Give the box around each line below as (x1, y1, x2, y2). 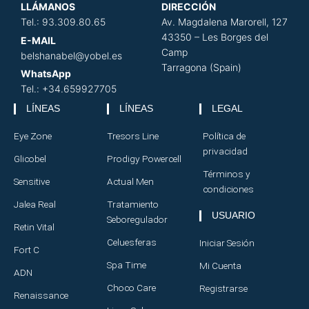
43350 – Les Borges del (161, 31, 268, 43)
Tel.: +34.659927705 (21, 83, 117, 94)
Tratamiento (106, 198, 159, 210)
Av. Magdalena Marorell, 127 (161, 16, 288, 28)
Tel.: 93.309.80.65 (21, 16, 106, 28)
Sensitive (14, 175, 50, 187)
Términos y (203, 168, 251, 179)
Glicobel (14, 152, 46, 164)
